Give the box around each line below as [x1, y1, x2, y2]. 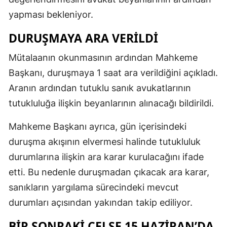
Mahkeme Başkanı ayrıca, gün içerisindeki [9, 121, 186, 132]
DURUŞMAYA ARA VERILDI [9, 29, 158, 46]
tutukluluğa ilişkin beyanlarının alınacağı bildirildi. [9, 97, 214, 108]
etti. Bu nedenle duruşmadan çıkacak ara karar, [9, 166, 209, 177]
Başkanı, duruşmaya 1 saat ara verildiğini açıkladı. [9, 67, 218, 78]
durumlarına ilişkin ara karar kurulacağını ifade [9, 151, 204, 162]
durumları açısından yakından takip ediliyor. [9, 197, 193, 208]
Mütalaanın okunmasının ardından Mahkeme [9, 52, 198, 63]
